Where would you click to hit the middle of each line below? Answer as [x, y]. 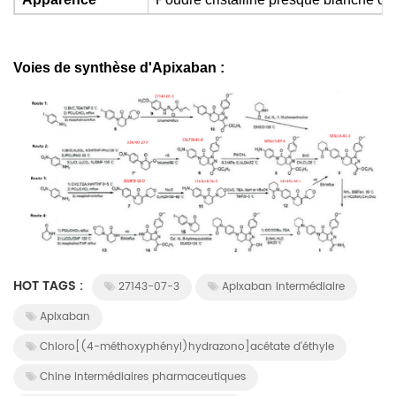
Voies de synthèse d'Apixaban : [119, 68]
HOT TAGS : [50, 286]
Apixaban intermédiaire [283, 286]
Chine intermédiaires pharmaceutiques [143, 377]
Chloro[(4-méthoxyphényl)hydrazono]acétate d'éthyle [187, 346]
